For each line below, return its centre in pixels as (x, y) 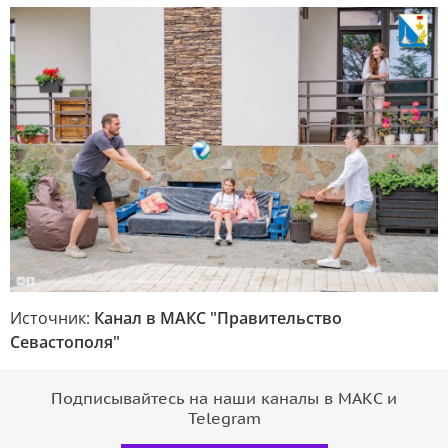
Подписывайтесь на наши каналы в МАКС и (224, 398)
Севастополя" (65, 341)
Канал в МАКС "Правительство (218, 317)
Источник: (52, 317)
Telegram (224, 418)
